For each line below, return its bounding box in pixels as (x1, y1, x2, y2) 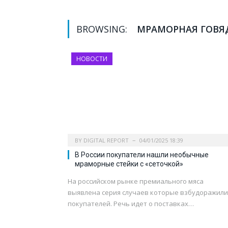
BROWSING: (76, 23, 130, 36)
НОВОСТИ (76, 54, 107, 64)
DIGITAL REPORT (83, 136, 129, 145)
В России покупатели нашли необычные (75, 151, 209, 159)
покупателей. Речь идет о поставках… (68, 199, 194, 209)
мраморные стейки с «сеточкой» (75, 160, 183, 168)
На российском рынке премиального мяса (68, 177, 204, 186)
